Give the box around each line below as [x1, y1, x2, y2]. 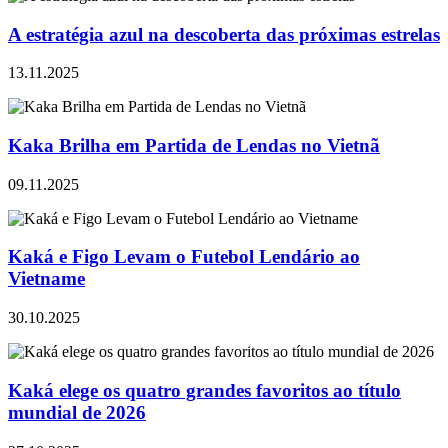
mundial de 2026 [8, 401, 146, 423]
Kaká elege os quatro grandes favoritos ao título [8, 379, 401, 401]
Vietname [8, 268, 85, 290]
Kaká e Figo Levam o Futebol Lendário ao [8, 246, 360, 268]
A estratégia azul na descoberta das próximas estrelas [8, 23, 440, 45]
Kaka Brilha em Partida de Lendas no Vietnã [8, 135, 380, 157]
